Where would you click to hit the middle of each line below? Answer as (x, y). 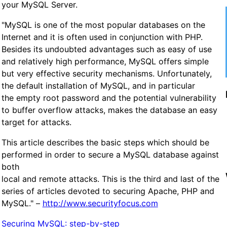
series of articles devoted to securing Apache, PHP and (108, 191)
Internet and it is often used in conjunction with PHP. (102, 37)
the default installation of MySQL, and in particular (98, 85)
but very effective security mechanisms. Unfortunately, (106, 73)
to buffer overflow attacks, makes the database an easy (109, 110)
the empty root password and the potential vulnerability (109, 98)
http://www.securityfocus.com (100, 203)
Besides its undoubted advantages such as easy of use (106, 49)
